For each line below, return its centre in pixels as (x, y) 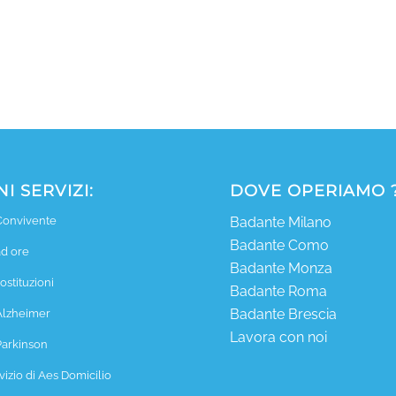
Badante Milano (281, 222)
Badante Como (280, 245)
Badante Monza (282, 268)
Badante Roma (279, 291)
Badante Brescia (284, 314)
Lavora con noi (279, 337)
